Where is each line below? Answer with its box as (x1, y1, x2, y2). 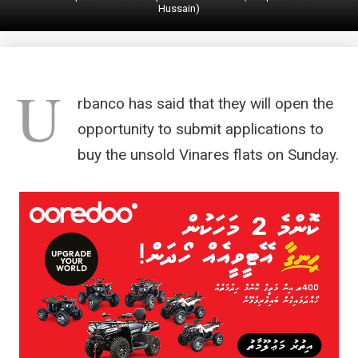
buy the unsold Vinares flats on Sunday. (78, 145, 339, 165)
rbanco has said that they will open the (78, 94, 333, 113)
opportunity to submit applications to (78, 120, 324, 139)
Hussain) (158, 2, 200, 15)
